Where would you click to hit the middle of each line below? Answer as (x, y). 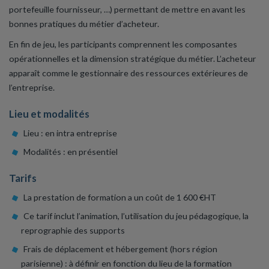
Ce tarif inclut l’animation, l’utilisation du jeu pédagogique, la (136, 216)
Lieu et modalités (49, 114)
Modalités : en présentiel (70, 151)
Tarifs (23, 178)
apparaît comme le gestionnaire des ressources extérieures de (128, 73)
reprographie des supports (73, 230)
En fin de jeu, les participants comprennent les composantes (123, 44)
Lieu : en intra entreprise (70, 133)
